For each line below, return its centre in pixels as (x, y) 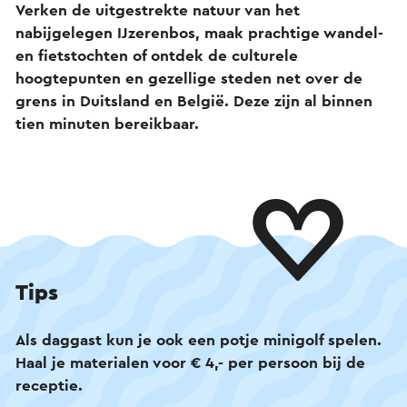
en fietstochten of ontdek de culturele (157, 55)
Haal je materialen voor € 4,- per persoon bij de (190, 362)
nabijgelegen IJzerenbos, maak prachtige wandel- (199, 33)
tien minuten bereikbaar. (107, 124)
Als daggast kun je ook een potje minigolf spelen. (199, 340)
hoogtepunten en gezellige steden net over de (189, 78)
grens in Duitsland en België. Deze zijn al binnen (194, 101)
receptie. (49, 385)
